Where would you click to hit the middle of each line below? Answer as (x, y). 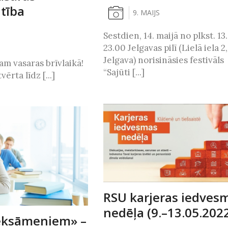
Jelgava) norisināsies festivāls (163, 60)
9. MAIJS (146, 13)
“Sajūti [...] (124, 73)
